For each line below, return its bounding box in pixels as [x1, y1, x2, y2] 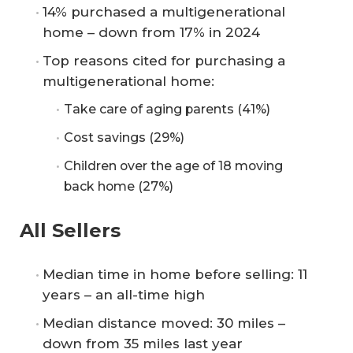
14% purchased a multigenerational [43, 3, 285, 20]
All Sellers [20, 219, 121, 242]
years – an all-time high [43, 287, 205, 303]
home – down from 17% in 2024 [43, 24, 260, 40]
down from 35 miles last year [43, 336, 243, 351]
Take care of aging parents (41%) [63, 101, 270, 117]
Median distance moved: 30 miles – [43, 315, 285, 331]
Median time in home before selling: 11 [43, 266, 307, 282]
